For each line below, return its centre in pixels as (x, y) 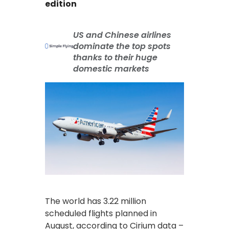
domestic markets (111, 68)
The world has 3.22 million (96, 201)
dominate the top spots (122, 46)
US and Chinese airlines (122, 35)
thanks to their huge (116, 57)
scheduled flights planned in (101, 213)
